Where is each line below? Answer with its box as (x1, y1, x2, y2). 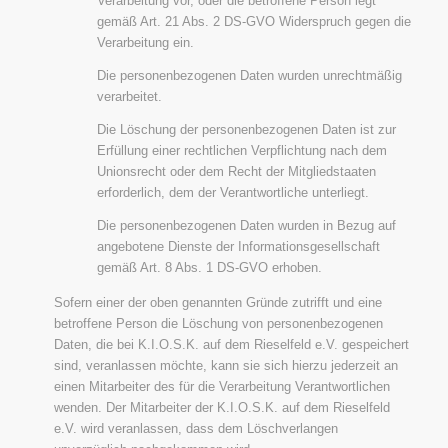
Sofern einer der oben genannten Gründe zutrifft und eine (53, 294, 382, 310)
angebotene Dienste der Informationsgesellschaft (96, 238, 380, 254)
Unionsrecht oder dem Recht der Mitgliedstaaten (96, 163, 376, 179)
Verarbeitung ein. (96, 34, 194, 50)
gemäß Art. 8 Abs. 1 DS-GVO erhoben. (96, 259, 322, 275)
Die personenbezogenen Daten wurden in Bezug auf (96, 217, 396, 233)
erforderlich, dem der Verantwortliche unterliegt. (96, 184, 369, 200)
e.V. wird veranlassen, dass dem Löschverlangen (53, 420, 338, 436)
